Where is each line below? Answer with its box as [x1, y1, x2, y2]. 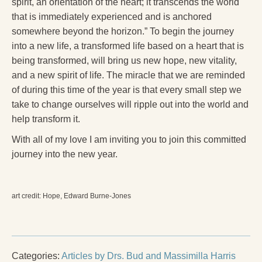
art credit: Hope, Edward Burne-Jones [12, 191, 131, 200]
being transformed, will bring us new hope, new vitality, [12, 55, 237, 65]
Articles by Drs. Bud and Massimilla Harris [61, 250, 236, 261]
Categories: [12, 250, 60, 261]
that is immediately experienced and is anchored [12, 11, 212, 22]
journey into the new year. [12, 149, 118, 159]
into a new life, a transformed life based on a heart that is [12, 40, 244, 51]
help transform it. [12, 113, 80, 124]
